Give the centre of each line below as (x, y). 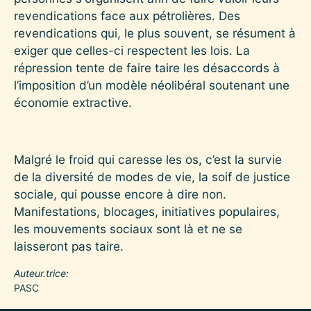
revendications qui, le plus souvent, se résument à (155, 33)
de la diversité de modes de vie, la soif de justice (152, 176)
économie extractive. (73, 102)
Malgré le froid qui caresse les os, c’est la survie (148, 159)
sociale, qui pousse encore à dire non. (120, 194)
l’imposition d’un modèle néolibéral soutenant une (152, 85)
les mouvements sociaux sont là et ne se (128, 228)
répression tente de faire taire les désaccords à (147, 67)
